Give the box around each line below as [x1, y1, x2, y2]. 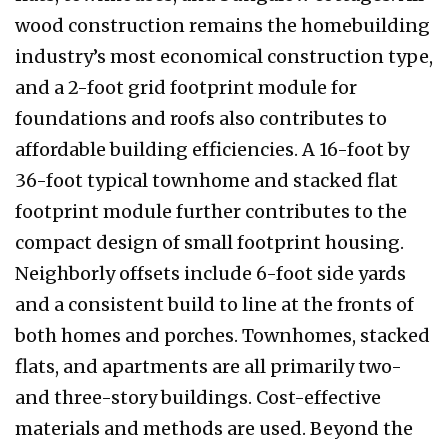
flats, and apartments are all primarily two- [15, 354, 402, 378]
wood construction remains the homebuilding [15, 13, 430, 37]
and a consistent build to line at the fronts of [15, 292, 414, 316]
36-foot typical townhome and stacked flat [15, 168, 398, 192]
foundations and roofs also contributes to [15, 106, 387, 130]
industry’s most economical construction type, [15, 44, 433, 68]
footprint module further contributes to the [15, 199, 407, 223]
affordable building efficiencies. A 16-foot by [15, 137, 409, 161]
